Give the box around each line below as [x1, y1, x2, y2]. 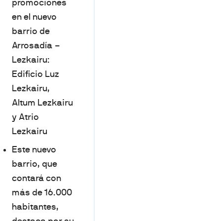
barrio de [12, 26, 50, 36]
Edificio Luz [12, 69, 59, 79]
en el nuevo [12, 12, 57, 22]
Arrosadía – [12, 40, 61, 50]
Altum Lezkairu [12, 98, 73, 108]
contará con [12, 173, 61, 183]
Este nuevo [12, 145, 56, 154]
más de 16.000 [12, 187, 72, 197]
